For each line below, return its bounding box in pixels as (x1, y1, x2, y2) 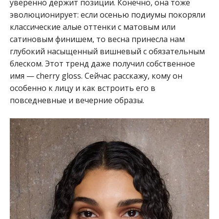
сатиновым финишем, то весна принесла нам (10, 33, 185, 44)
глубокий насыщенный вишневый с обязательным (10, 45, 205, 57)
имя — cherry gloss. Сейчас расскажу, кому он (10, 70, 182, 81)
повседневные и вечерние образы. (10, 94, 144, 106)
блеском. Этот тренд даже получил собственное (10, 58, 195, 69)
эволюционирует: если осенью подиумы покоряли (10, 9, 205, 20)
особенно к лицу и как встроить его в (10, 82, 155, 93)
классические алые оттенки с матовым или (10, 21, 175, 32)
